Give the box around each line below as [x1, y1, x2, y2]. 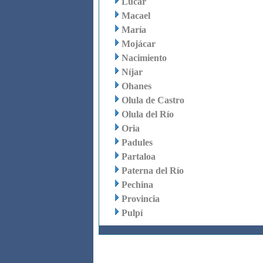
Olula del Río [121, 109, 174, 119]
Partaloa [121, 151, 156, 161]
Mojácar [121, 39, 156, 49]
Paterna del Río [121, 166, 184, 176]
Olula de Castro [121, 95, 184, 105]
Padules [121, 137, 153, 147]
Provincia [121, 194, 160, 204]
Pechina [121, 180, 153, 190]
